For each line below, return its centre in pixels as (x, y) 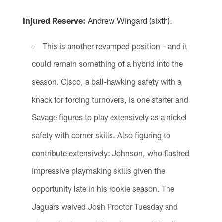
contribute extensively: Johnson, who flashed (110, 153)
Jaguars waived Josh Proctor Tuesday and (105, 206)
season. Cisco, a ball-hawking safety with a (106, 81)
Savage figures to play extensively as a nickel (109, 117)
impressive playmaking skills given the (98, 170)
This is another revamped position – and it (115, 46)
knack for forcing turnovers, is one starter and (110, 99)
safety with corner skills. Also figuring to (101, 135)
